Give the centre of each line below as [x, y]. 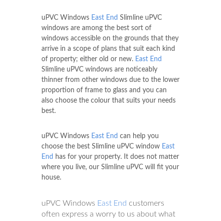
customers [146, 203]
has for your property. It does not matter [116, 157]
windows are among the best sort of [96, 28]
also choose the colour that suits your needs [109, 100]
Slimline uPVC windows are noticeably [99, 69]
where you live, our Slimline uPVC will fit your [110, 167]
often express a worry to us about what [108, 214]
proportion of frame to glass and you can [104, 90]
